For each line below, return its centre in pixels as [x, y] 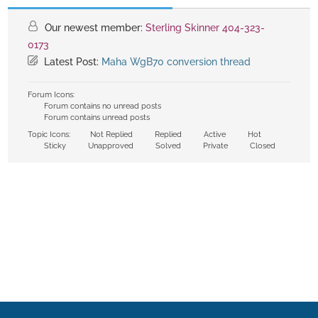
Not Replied [110, 135]
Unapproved [110, 146]
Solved [167, 146]
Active [214, 135]
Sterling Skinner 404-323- [205, 28]
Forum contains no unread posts [102, 106]
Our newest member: [94, 28]
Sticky [54, 146]
